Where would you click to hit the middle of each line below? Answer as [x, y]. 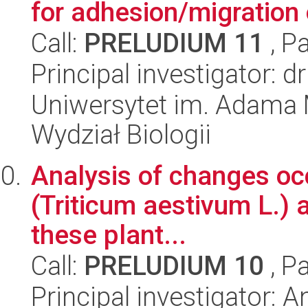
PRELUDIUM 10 [174, 266]
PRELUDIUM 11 [174, 43]
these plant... [109, 235]
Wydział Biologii [121, 135]
